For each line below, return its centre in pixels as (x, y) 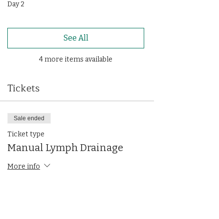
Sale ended (29, 118)
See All (76, 38)
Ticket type (26, 134)
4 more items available (76, 59)
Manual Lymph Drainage (65, 148)
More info (24, 166)
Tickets (23, 88)
